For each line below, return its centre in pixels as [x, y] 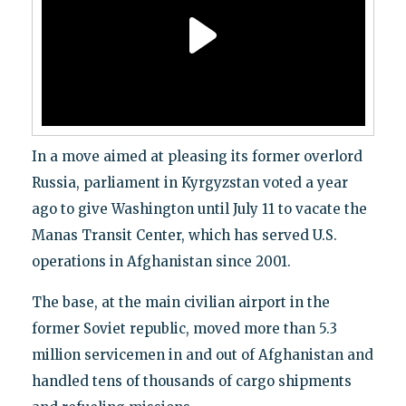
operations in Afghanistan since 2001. [161, 262]
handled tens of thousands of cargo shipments [191, 382]
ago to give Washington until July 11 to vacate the [199, 209]
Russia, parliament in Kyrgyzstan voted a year [189, 183]
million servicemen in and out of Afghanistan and [202, 355]
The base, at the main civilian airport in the [180, 303]
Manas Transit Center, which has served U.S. [184, 236]
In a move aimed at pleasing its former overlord [197, 157]
